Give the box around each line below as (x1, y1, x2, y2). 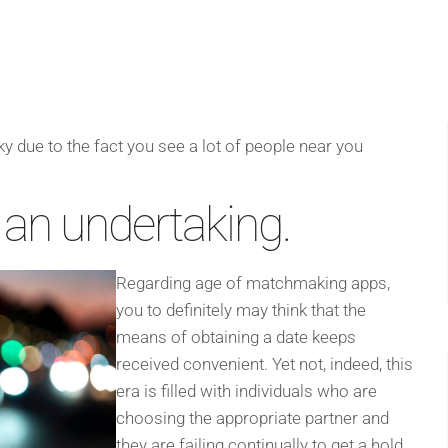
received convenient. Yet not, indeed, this (116, 354, 413, 375)
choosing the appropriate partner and (116, 408, 389, 429)
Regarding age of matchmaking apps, (116, 273, 390, 294)
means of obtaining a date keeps (116, 327, 356, 348)
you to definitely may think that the (116, 300, 366, 321)
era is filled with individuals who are (116, 381, 377, 402)
